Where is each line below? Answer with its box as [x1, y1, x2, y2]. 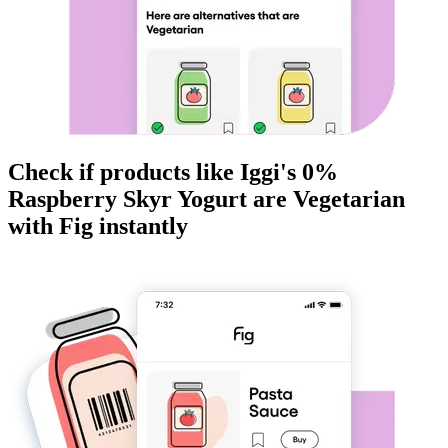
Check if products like [8, 159, 240, 186]
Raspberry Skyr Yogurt [8, 186, 247, 213]
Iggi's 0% [240, 159, 338, 186]
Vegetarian [293, 186, 405, 213]
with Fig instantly [8, 213, 188, 240]
